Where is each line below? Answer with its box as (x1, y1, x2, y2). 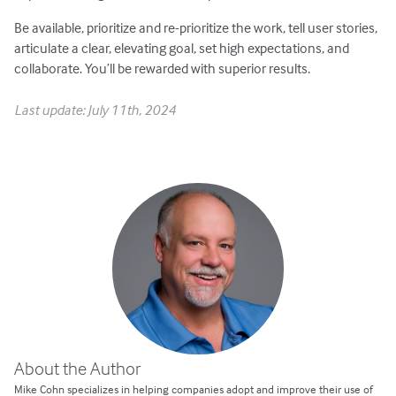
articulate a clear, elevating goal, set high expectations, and (14, 38, 350, 57)
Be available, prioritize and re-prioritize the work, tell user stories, (14, 18, 378, 36)
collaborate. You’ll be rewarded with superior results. (14, 58, 311, 77)
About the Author (14, 355, 141, 379)
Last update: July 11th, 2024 (14, 100, 177, 118)
